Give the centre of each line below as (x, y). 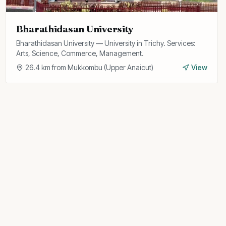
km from (53, 67)
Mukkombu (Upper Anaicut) (110, 67)
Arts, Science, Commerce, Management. (80, 53)
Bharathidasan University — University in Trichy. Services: (106, 43)
